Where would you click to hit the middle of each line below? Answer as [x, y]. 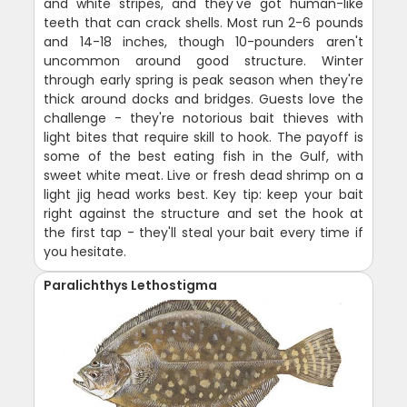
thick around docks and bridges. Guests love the [203, 99]
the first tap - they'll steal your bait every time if [203, 233]
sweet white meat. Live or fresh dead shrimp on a [203, 176]
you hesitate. [85, 252]
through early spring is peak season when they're [203, 80]
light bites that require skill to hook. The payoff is [203, 138]
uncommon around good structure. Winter [203, 61]
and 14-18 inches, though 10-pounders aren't [203, 42]
